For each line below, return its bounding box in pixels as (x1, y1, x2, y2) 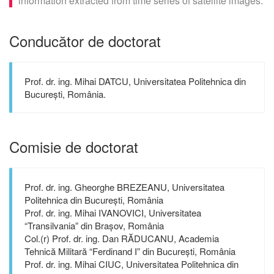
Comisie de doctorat (9, 136, 138, 157)
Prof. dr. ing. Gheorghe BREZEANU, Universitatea (24, 180, 224, 193)
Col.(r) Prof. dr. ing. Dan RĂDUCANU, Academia (24, 232, 219, 245)
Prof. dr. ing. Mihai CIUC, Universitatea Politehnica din (24, 257, 239, 270)
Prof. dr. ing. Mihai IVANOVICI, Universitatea (24, 206, 201, 219)
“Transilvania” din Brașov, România (24, 219, 164, 232)
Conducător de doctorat (9, 30, 161, 51)
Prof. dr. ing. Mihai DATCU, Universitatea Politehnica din (24, 75, 246, 87)
